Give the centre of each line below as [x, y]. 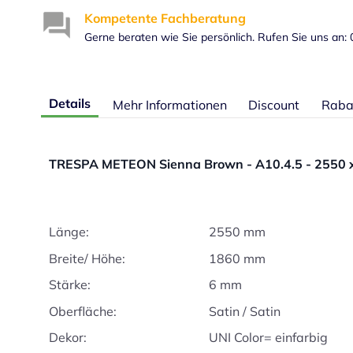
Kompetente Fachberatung [165, 19]
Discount [274, 104]
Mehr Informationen [169, 104]
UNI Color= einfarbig [269, 337]
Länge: [69, 232]
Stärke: [70, 284]
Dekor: [68, 337]
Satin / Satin [245, 311]
